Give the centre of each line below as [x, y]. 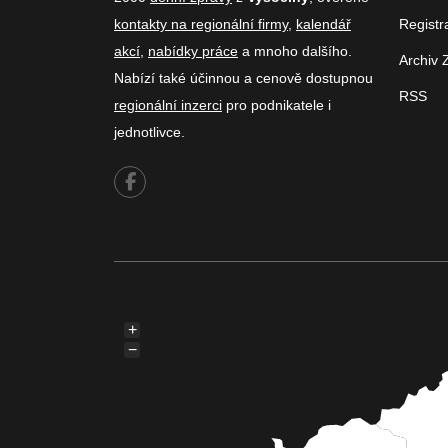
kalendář [323, 23]
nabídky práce [193, 50]
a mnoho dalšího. [295, 50]
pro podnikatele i [276, 104]
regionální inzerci [168, 104]
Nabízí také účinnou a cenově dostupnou [243, 77]
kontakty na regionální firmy [201, 23]
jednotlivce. [149, 131]
